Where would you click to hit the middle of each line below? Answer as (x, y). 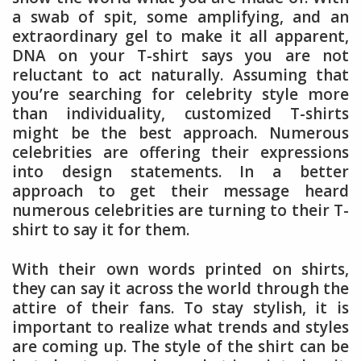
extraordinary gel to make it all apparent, (180, 36)
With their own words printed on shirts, (180, 269)
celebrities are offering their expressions (180, 152)
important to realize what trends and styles (180, 327)
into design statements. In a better (180, 171)
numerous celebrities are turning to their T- (180, 210)
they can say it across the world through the (180, 288)
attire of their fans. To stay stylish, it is (180, 307)
